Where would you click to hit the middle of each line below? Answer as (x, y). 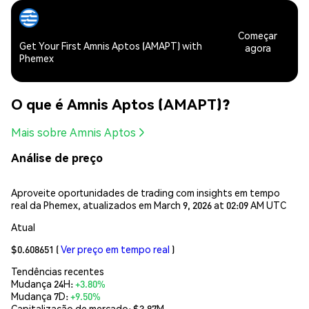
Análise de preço (57, 158)
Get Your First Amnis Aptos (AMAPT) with (111, 46)
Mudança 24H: (43, 283)
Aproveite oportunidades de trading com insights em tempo (146, 192)
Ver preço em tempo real (115, 249)
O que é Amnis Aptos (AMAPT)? (120, 103)
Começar (258, 35)
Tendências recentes (58, 271)
